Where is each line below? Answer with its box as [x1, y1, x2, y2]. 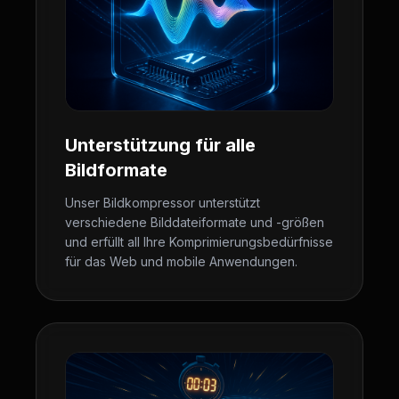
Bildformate [65, 159, 167, 181]
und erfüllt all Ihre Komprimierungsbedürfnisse [65, 234, 333, 249]
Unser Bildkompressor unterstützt [65, 195, 260, 210]
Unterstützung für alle [65, 134, 256, 156]
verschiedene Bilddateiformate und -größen [65, 215, 324, 230]
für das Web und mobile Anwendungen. [65, 254, 297, 269]
